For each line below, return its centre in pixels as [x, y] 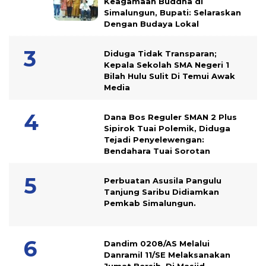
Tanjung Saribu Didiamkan [161, 192]
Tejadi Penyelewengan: [154, 140]
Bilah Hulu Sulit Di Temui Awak [170, 76]
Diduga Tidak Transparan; [160, 54]
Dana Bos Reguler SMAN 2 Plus [170, 117]
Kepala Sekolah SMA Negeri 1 [167, 65]
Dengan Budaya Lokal [151, 24]
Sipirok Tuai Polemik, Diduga [167, 129]
